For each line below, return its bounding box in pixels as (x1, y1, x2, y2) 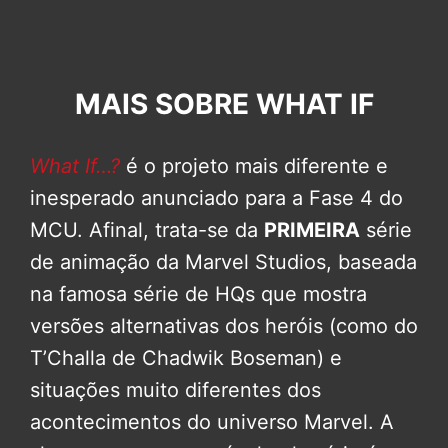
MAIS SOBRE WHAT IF (74, 87, 374, 122)
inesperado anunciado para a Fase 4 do (30, 186, 403, 211)
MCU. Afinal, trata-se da (30, 218, 264, 243)
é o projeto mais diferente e (120, 154, 388, 179)
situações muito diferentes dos (30, 378, 321, 403)
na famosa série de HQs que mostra (30, 282, 367, 307)
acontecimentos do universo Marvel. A (30, 410, 394, 435)
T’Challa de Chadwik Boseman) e (30, 346, 342, 371)
